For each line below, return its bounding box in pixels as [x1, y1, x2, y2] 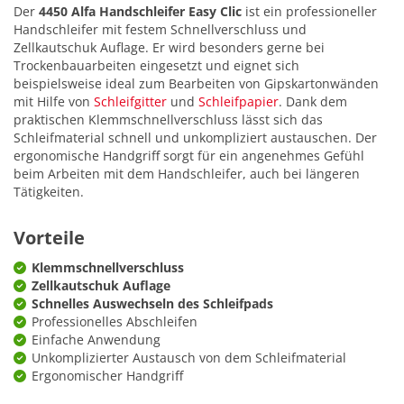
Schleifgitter [94, 93, 167, 111]
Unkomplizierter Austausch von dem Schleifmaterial [32, 349, 346, 367]
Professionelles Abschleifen [32, 313, 197, 331]
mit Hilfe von [14, 93, 94, 111]
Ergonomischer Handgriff [32, 367, 183, 385]
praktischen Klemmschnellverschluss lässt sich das [14, 111, 323, 129]
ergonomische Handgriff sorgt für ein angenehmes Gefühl [14, 147, 364, 165]
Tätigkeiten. [14, 183, 84, 201]
